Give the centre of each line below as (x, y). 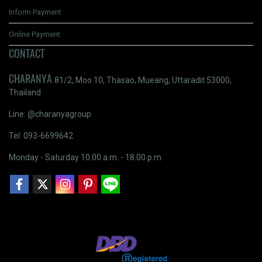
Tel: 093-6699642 (41, 135)
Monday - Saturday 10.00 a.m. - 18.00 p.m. (86, 157)
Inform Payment (35, 12)
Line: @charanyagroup (50, 114)
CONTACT (27, 53)
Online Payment (35, 34)
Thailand (25, 92)
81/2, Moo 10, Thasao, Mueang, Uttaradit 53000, (143, 80)
